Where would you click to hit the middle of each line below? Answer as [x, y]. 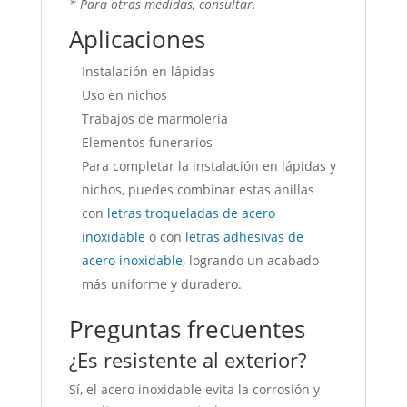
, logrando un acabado [250, 260]
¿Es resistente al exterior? [187, 359]
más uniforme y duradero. [161, 283]
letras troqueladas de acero [191, 213]
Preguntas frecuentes [187, 328]
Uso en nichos [124, 94]
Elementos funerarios [147, 142]
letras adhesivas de [244, 236]
